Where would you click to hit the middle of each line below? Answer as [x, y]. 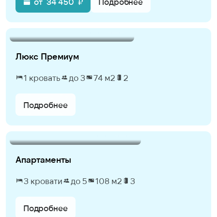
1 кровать [42, 78]
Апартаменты [43, 160]
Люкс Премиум [47, 56]
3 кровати [43, 181]
